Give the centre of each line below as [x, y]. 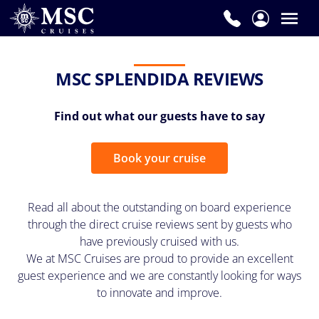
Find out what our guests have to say [159, 116]
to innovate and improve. [159, 293]
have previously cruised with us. [159, 242]
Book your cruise [159, 158]
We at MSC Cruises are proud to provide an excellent [159, 259]
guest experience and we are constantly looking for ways [159, 276]
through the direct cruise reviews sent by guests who [159, 225]
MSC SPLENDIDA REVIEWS [159, 79]
